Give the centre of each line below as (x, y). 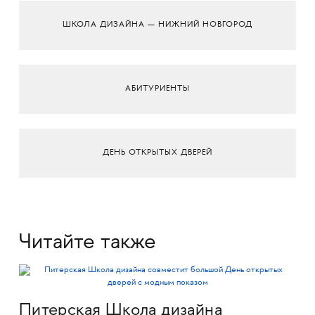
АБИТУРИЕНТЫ (157, 89)
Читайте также (87, 243)
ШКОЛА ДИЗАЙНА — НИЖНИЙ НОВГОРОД (157, 25)
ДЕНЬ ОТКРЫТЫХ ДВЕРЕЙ (157, 153)
